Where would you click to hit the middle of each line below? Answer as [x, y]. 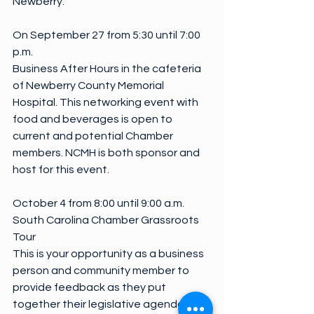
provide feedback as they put [90, 287]
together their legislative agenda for [108, 304]
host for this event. [61, 170]
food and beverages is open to [94, 119]
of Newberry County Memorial [89, 86]
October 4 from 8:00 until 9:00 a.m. [98, 203]
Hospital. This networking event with [107, 102]
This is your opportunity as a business [109, 254]
